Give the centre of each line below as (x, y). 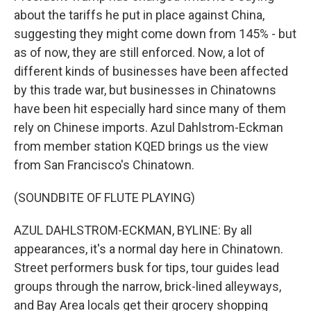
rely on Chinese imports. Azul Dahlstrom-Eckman (149, 127)
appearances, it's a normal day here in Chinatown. (149, 249)
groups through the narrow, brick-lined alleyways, (148, 286)
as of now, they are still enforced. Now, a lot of (140, 52)
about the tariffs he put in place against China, (139, 15)
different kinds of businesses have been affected (151, 71)
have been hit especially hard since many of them (150, 109)
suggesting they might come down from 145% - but (155, 34)
